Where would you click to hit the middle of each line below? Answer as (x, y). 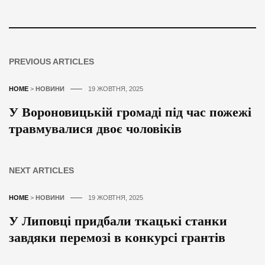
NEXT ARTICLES (41, 170)
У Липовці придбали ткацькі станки (118, 221)
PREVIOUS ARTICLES (51, 61)
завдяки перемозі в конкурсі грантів (117, 237)
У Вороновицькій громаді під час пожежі (130, 112)
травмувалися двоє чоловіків (95, 128)
